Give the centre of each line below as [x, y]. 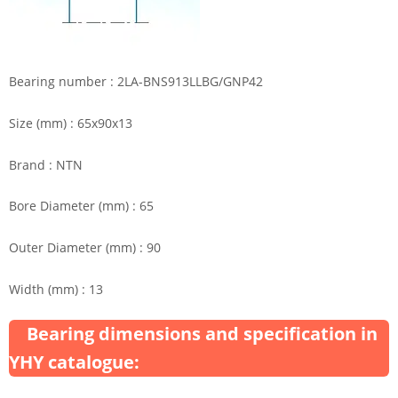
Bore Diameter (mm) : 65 [81, 206]
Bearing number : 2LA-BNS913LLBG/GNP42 [136, 81]
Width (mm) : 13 [56, 290]
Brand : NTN [46, 164]
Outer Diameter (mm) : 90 [85, 248]
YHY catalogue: [74, 362]
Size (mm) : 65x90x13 [71, 123]
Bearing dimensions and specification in [202, 334]
